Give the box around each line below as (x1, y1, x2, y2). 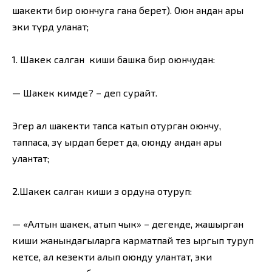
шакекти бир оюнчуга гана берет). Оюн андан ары (12, 4, 243, 16)
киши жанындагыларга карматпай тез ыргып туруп (12, 234, 254, 246)
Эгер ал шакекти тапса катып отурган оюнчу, (12, 119, 221, 131)
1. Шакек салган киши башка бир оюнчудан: (12, 53, 215, 66)
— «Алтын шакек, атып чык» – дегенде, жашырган (12, 218, 243, 230)
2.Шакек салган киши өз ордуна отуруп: (12, 185, 192, 197)
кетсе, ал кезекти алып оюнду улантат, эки (12, 251, 212, 263)
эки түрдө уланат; (12, 21, 89, 33)
